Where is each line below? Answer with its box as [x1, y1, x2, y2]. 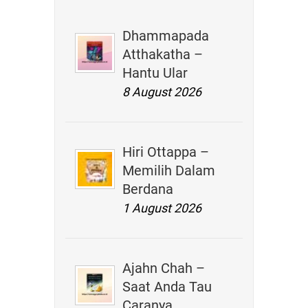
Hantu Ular [122, 65, 188, 81]
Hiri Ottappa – [122, 144, 210, 160]
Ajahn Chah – [122, 260, 206, 276]
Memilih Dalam [122, 162, 216, 179]
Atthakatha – [122, 46, 203, 63]
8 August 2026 [122, 85, 202, 99]
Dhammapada [122, 27, 210, 44]
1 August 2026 [122, 201, 202, 215]
